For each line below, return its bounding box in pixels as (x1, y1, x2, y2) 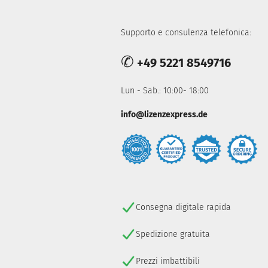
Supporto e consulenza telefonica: (121, 28, 251, 38)
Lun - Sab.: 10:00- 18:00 (121, 86, 209, 96)
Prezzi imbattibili (136, 256, 200, 267)
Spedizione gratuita (136, 229, 210, 240)
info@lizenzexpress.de (121, 109, 208, 120)
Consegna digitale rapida (136, 202, 231, 213)
